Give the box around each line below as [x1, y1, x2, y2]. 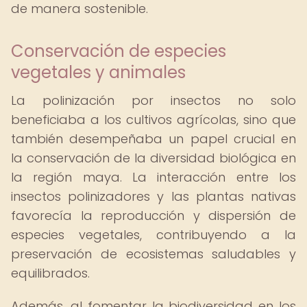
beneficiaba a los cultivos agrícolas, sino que [11, 111, 296, 128]
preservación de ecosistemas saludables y [11, 245, 296, 262]
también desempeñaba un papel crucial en [11, 130, 296, 147]
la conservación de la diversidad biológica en [11, 149, 296, 167]
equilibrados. [11, 265, 90, 282]
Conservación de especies [11, 40, 226, 62]
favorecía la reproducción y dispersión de [11, 207, 296, 224]
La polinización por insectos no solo [11, 92, 296, 109]
